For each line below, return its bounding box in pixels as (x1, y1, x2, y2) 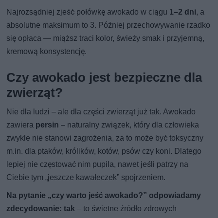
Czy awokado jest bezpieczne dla (6, 70, 202, 85)
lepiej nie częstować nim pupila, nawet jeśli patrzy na (6, 159, 189, 169)
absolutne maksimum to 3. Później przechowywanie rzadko (6, 20, 211, 30)
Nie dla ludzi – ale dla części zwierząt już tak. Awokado (6, 107, 196, 116)
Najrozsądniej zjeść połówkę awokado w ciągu (6, 7, 170, 17)
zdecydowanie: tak (6, 203, 75, 213)
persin (36, 120, 59, 129)
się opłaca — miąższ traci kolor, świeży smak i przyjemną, (6, 33, 205, 43)
